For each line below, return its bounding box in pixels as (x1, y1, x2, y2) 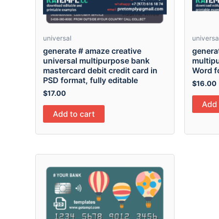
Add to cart (53, 109, 95, 119)
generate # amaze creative (43, 45, 141, 56)
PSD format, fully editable (43, 75, 138, 85)
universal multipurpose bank (43, 55, 150, 66)
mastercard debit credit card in (43, 65, 157, 75)
